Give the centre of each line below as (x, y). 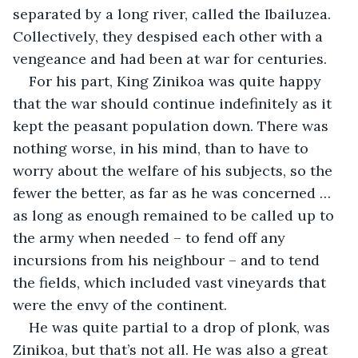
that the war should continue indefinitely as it (174, 103)
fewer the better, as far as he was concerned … (174, 193)
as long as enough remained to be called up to (175, 215)
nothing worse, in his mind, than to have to (163, 148)
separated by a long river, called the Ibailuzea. (174, 14)
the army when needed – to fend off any (151, 237)
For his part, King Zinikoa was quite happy (177, 81)
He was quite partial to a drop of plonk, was (181, 327)
